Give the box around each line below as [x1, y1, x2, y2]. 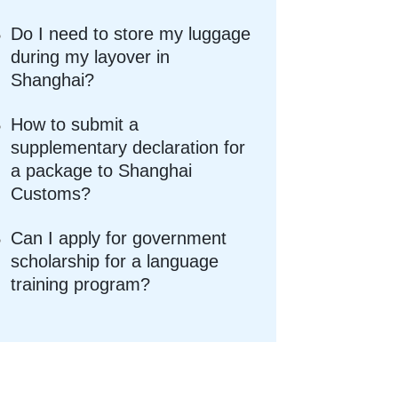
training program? [11, 275, 151, 295]
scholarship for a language [11, 251, 219, 272]
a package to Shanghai [11, 161, 193, 181]
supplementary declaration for [11, 138, 246, 158]
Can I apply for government [11, 228, 227, 249]
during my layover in [11, 47, 171, 68]
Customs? [11, 184, 92, 204]
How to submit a [11, 115, 139, 135]
